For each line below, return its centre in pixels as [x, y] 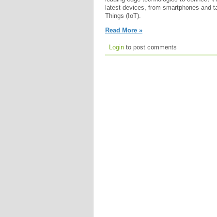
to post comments [150, 47]
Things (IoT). [123, 16]
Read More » [124, 30]
